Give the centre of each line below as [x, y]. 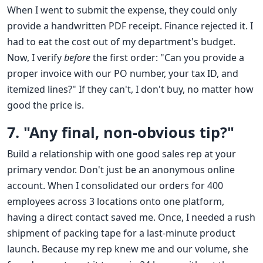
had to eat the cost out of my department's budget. [121, 42]
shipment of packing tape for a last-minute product [121, 233]
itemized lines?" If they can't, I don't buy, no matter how [130, 90]
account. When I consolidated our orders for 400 [115, 186]
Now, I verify [36, 58]
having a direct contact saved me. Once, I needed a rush [131, 218]
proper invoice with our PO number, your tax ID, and [123, 74]
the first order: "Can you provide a [167, 58]
